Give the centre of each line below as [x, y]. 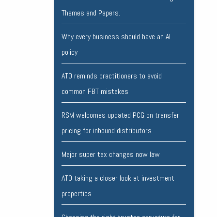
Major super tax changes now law [110, 155]
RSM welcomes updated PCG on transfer [120, 115]
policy [69, 52]
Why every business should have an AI [116, 37]
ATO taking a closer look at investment [118, 178]
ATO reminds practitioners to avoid [111, 76]
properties [76, 194]
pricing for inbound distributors [106, 131]
